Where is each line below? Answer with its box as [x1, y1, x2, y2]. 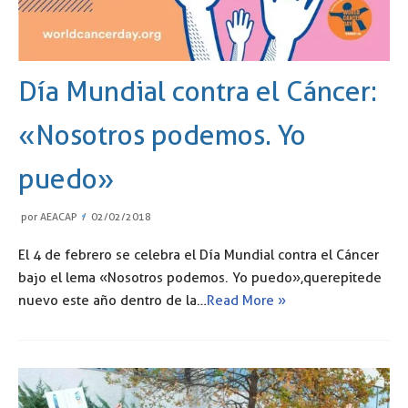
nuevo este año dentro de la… [18, 292, 207, 310]
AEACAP [40, 210, 77, 224]
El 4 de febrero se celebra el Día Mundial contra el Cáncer [18, 247, 379, 264]
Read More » [207, 292, 286, 310]
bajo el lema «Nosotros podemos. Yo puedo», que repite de [18, 270, 382, 287]
